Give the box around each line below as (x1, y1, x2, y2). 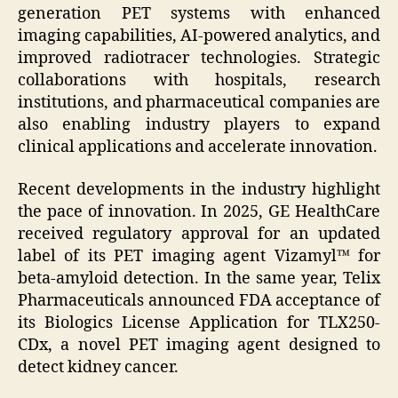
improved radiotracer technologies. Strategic (18, 48, 380, 69)
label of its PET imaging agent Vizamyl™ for (18, 245, 380, 267)
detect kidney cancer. (18, 356, 179, 378)
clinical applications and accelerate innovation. (18, 137, 378, 158)
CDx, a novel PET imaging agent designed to (18, 334, 380, 355)
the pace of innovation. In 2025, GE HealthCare (18, 201, 380, 222)
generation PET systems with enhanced (18, 4, 380, 25)
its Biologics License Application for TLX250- (18, 312, 380, 333)
